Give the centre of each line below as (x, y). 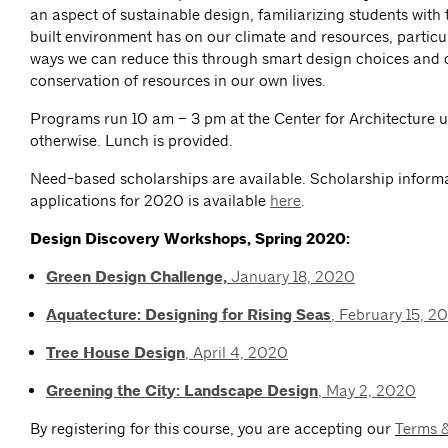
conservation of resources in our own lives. (178, 81)
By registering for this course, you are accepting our (212, 429)
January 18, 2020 (291, 277)
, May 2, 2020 (367, 391)
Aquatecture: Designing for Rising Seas (188, 315)
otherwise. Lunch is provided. (133, 141)
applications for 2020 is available (150, 201)
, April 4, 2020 (236, 353)
